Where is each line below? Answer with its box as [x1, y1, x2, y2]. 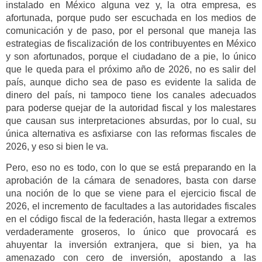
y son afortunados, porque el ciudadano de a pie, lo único [6, 51, 256, 62]
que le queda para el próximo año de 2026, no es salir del [6, 64, 256, 75]
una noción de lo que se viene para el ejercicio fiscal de [6, 188, 256, 199]
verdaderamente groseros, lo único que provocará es [6, 227, 256, 237]
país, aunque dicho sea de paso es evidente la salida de [6, 77, 256, 88]
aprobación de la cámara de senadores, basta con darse [6, 175, 256, 186]
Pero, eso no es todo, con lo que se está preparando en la [6, 163, 256, 173]
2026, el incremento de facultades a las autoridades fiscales [6, 201, 256, 212]
